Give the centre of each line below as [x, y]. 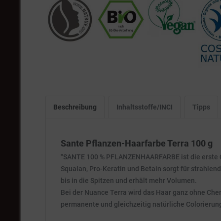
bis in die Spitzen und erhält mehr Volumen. [129, 181]
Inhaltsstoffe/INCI [145, 107]
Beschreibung [75, 107]
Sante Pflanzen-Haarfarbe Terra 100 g [137, 143]
